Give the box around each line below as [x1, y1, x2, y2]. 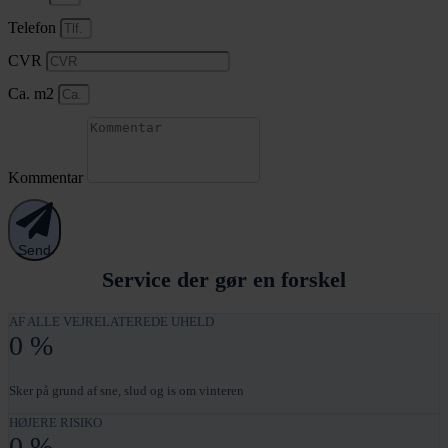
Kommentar [8, 168, 87, 186]
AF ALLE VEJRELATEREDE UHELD [9, 314, 214, 330]
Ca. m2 [8, 84, 58, 102]
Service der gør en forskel [102, 267, 346, 293]
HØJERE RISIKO [9, 415, 102, 431]
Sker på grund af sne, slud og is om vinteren [9, 383, 244, 399]
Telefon [8, 18, 60, 36]
